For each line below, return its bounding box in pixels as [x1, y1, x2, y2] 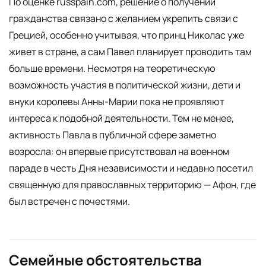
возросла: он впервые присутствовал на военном [9, 145, 229, 159]
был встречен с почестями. [9, 195, 130, 208]
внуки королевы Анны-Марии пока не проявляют [9, 95, 224, 109]
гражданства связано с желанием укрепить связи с [9, 12, 238, 26]
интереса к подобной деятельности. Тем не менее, [9, 112, 234, 125]
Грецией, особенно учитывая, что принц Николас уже [9, 28, 244, 42]
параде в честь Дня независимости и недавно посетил [9, 161, 253, 175]
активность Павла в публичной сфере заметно [9, 128, 216, 142]
